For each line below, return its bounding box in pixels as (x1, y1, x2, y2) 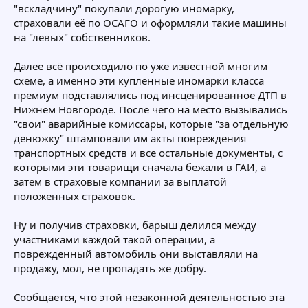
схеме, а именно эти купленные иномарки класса (14, 73, 264, 87)
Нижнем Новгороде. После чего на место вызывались (14, 102, 287, 116)
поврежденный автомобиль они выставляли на (14, 246, 258, 261)
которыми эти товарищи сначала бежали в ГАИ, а (14, 159, 266, 174)
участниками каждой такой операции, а (14, 232, 215, 246)
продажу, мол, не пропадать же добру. (14, 261, 206, 275)
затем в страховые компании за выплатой (14, 174, 227, 188)
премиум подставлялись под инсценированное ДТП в (14, 87, 287, 102)
